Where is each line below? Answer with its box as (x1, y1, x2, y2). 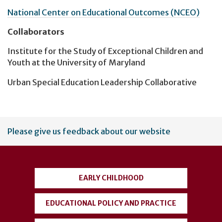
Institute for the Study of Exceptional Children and (7, 46, 203, 56)
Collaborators (7, 27, 64, 37)
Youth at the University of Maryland (7, 57, 145, 68)
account (7, 133, 59, 153)
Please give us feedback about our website (7, 126, 170, 136)
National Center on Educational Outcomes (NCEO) (7, 7, 200, 17)
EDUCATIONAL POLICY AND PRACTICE (46, 198, 176, 208)
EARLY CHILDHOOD (78, 173, 144, 182)
